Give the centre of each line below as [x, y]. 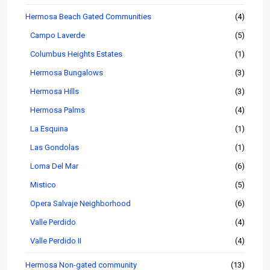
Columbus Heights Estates [76, 54]
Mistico [43, 185]
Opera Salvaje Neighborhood [80, 204]
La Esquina [49, 129]
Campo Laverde [58, 36]
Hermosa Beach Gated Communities [88, 17]
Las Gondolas [55, 148]
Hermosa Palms [58, 110]
